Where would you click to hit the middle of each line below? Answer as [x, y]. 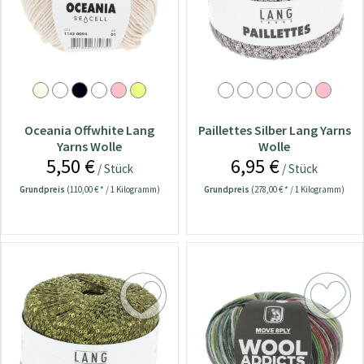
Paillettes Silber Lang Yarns [274, 130]
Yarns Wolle [90, 147]
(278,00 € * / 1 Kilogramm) [298, 190]
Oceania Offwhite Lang [90, 130]
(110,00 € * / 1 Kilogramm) [113, 190]
